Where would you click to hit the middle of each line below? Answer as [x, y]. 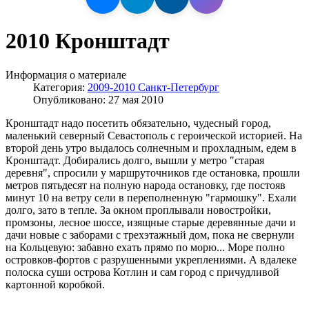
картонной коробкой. [55, 284]
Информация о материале [66, 74]
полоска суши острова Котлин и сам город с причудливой [142, 272]
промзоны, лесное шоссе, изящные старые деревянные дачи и [151, 222]
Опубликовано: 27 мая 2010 [98, 99]
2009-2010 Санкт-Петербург [153, 87]
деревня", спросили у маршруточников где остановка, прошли [153, 172]
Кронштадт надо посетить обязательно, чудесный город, [138, 123]
